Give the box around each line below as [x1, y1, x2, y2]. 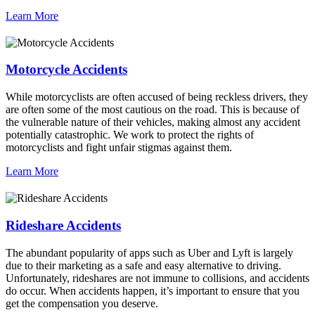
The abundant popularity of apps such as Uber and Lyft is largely [6, 246, 293, 259]
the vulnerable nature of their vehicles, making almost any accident [6, 116, 300, 129]
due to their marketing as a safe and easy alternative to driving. [6, 259, 281, 271]
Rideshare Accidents [6, 217, 121, 233]
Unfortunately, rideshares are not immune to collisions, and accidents [6, 271, 309, 284]
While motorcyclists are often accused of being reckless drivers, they [6, 91, 308, 103]
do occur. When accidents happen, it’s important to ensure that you [6, 284, 300, 297]
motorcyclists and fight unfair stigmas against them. [6, 141, 232, 154]
